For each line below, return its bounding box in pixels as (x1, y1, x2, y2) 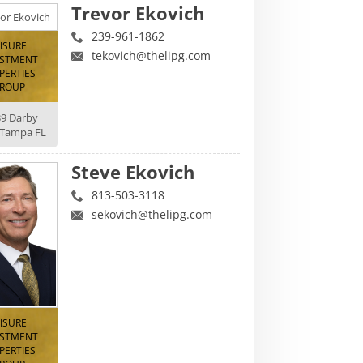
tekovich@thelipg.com (92, 47, 211, 63)
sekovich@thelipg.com (92, 206, 213, 222)
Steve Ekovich (71, 159, 195, 184)
